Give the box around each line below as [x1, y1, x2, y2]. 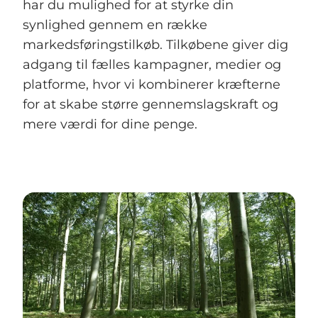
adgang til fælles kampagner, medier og [23, 57, 281, 73]
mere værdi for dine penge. [23, 116, 197, 133]
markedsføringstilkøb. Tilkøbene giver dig [23, 37, 288, 53]
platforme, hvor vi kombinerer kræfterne [23, 77, 280, 93]
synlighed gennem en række [23, 17, 207, 33]
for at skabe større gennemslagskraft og [23, 97, 278, 113]
